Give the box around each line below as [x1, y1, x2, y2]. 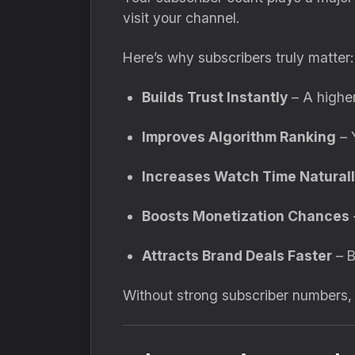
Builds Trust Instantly [142, 89, 288, 105]
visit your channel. [123, 10, 239, 26]
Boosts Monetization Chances [142, 208, 349, 224]
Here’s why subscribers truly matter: [123, 49, 353, 66]
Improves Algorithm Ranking [142, 128, 336, 145]
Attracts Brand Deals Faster [142, 247, 332, 264]
